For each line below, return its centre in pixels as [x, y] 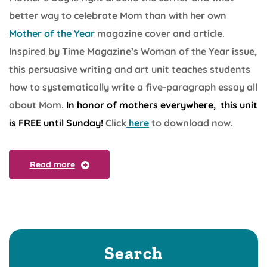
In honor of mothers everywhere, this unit [162, 105]
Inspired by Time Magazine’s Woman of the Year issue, [133, 52]
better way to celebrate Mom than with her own [118, 16]
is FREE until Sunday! [56, 123]
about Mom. [36, 105]
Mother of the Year [52, 34]
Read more [52, 164]
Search [133, 254]
